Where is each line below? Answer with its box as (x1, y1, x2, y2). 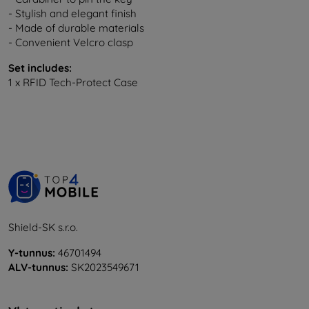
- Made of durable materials (8, 21, 144, 35)
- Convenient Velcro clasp (8, 36, 133, 50)
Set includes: (8, 61, 72, 75)
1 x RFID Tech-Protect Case (8, 76, 138, 90)
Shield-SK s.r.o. (8, 221, 78, 235)
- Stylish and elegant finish (8, 7, 137, 21)
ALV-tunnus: (8, 261, 68, 275)
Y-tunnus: (8, 246, 55, 260)
